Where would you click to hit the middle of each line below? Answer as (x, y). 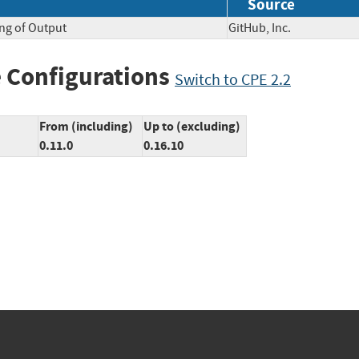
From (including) (86, 127)
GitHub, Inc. (271, 28)
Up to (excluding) (192, 127)
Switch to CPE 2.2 (233, 79)
